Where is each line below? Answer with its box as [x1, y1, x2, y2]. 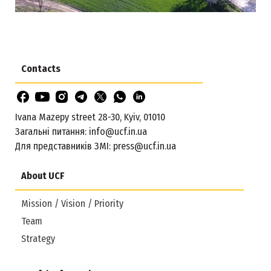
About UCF [21, 169, 64, 181]
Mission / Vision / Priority [21, 197, 123, 209]
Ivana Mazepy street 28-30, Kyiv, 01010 [15, 111, 165, 123]
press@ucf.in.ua [113, 140, 176, 152]
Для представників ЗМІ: [15, 140, 113, 152]
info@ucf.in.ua [89, 125, 147, 137]
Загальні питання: [15, 125, 89, 137]
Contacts [21, 62, 60, 74]
